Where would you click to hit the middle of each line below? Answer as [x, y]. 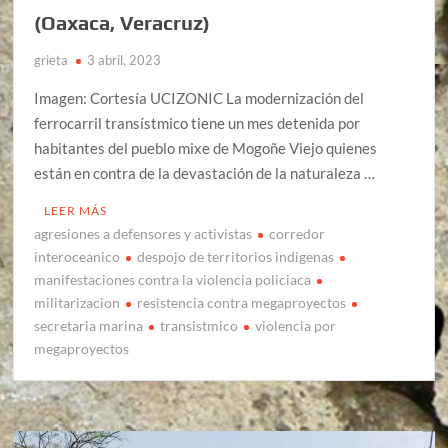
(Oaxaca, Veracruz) [122, 22]
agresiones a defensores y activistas [143, 233]
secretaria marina [89, 325]
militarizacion [77, 302]
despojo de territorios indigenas [236, 256]
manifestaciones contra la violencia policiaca [173, 279]
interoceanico [77, 256]
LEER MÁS [76, 210]
